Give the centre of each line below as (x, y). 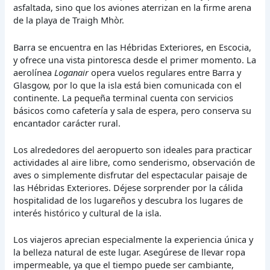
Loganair (72, 72)
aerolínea (34, 72)
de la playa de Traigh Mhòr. (69, 20)
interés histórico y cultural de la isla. (88, 213)
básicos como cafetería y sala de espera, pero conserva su (133, 110)
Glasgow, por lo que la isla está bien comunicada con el (128, 85)
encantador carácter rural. (67, 123)
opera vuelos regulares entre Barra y (165, 72)
